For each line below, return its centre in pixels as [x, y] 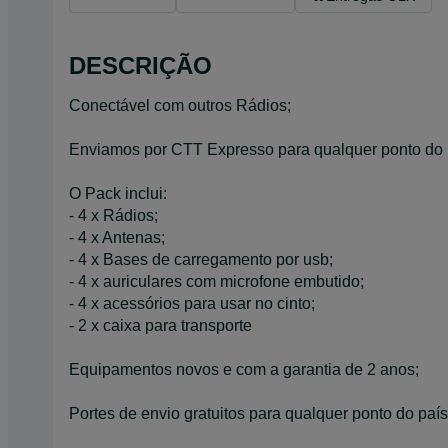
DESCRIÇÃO [140, 65]
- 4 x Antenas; [117, 237]
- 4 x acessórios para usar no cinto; [192, 303]
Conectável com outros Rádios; [180, 105]
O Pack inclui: [118, 193]
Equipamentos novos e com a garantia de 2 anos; [244, 369]
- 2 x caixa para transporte [160, 325]
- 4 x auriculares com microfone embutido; [216, 281]
